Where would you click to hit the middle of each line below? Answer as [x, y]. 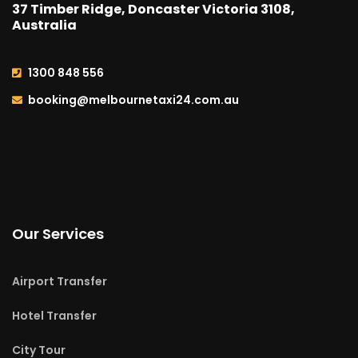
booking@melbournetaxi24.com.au [133, 100]
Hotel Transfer [54, 316]
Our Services [58, 234]
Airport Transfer [60, 282]
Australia [44, 26]
